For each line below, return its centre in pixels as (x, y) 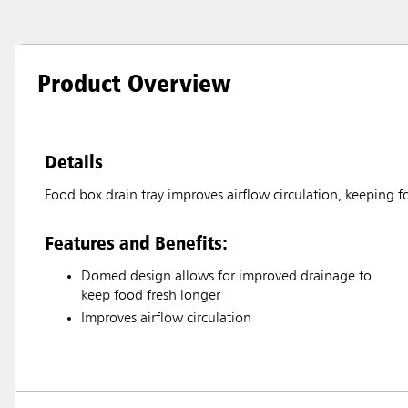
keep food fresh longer (151, 296)
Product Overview (134, 83)
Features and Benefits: (136, 243)
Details (74, 162)
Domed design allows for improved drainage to (226, 277)
